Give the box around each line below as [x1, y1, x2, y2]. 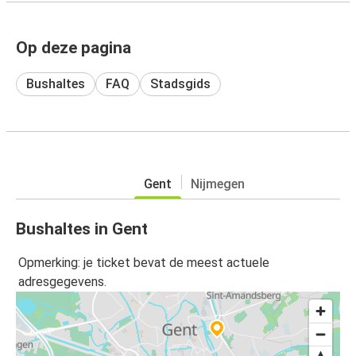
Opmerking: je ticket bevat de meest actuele [18, 255, 269, 271]
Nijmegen [190, 176, 245, 192]
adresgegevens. [18, 274, 106, 290]
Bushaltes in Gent [16, 219, 148, 238]
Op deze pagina [16, 37, 131, 57]
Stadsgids [150, 75, 211, 91]
